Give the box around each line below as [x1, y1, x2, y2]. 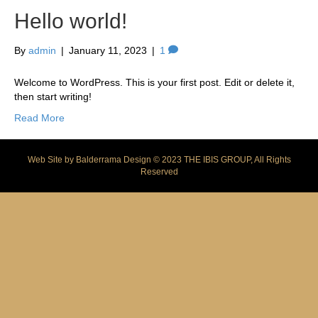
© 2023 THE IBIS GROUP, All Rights [150, 155, 291, 165]
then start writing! [14, 91, 92, 102]
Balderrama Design [75, 155, 151, 165]
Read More [14, 112, 65, 124]
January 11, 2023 [69, 45, 147, 56]
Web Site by [27, 155, 76, 165]
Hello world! [14, 9, 127, 33]
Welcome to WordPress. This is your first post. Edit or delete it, [14, 77, 295, 88]
